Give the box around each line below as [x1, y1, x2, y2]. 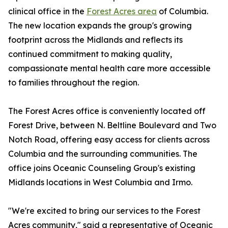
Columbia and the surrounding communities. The [8, 149, 197, 159]
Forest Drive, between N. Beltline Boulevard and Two [8, 120, 216, 131]
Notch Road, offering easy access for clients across [8, 134, 210, 145]
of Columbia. [157, 6, 208, 17]
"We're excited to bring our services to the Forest [8, 206, 201, 216]
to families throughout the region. [8, 77, 139, 88]
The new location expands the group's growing [8, 20, 192, 31]
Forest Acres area [87, 6, 157, 17]
